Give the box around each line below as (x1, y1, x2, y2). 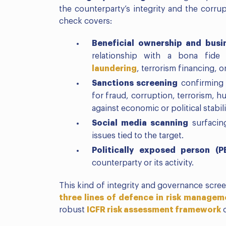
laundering (92, 65, 137, 73)
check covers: (59, 17, 112, 26)
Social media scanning (92, 119, 192, 128)
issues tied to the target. (92, 132, 184, 140)
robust (59, 206, 87, 214)
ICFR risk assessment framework (87, 206, 221, 214)
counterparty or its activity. (92, 159, 194, 167)
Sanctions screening (92, 79, 178, 88)
